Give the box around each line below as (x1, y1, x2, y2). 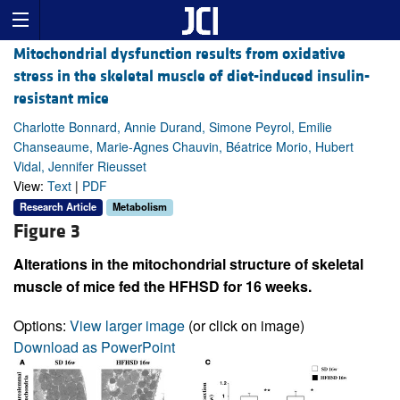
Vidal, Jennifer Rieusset (13, 157, 146, 176)
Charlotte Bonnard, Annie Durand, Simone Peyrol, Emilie (13, 118, 332, 137)
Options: (13, 314, 70, 336)
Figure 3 (13, 219, 80, 244)
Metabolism (112, 199, 167, 214)
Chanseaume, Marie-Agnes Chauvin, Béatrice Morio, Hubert (13, 137, 354, 156)
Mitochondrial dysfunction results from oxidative (13, 44, 346, 65)
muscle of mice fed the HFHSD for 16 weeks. (13, 275, 312, 296)
